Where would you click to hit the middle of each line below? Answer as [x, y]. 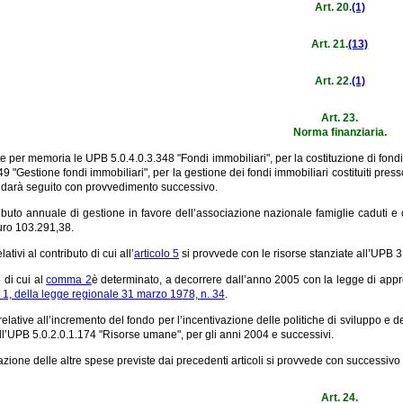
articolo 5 [157, 253]
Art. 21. [330, 44]
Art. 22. [333, 81]
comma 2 [69, 279]
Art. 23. [340, 117]
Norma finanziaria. [340, 132]
